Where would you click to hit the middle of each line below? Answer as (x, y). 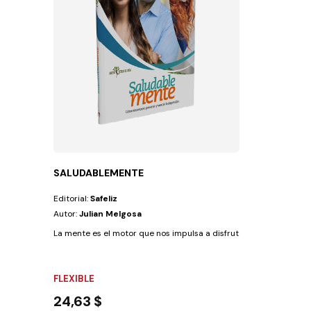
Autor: (67, 213)
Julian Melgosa (111, 213)
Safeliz (104, 198)
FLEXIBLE (74, 278)
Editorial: (72, 198)
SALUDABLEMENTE (99, 173)
